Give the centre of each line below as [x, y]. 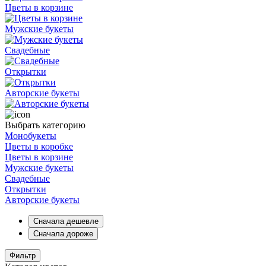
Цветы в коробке [39, 146]
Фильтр [23, 256]
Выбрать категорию [45, 125]
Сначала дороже [63, 234]
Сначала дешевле [66, 221]
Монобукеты [31, 136]
